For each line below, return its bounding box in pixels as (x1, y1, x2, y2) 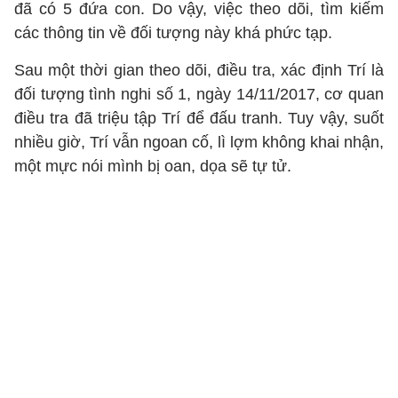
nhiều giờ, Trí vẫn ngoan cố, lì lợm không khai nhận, (14, 133, 384, 151)
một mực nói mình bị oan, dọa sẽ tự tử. (14, 157, 291, 175)
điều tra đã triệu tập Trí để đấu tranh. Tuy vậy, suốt (14, 109, 384, 127)
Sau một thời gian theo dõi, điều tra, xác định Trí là (14, 61, 384, 79)
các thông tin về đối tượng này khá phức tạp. (14, 24, 332, 42)
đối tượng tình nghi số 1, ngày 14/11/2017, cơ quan (14, 85, 384, 103)
